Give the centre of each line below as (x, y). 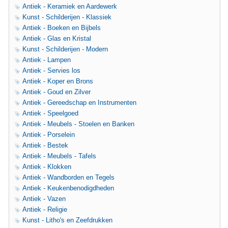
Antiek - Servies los (51, 70)
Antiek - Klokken (47, 167)
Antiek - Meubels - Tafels (59, 156)
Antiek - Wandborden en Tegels (68, 177)
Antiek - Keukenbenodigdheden (68, 188)
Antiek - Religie (45, 209)
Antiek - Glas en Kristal (57, 38)
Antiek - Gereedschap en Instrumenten (79, 103)
